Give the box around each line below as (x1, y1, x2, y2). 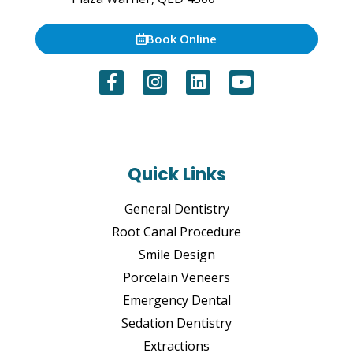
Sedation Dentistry (121, 314, 232, 332)
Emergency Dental (122, 291, 231, 309)
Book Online (147, 30, 217, 46)
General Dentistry (124, 199, 229, 217)
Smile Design (138, 245, 215, 263)
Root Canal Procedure (112, 222, 241, 240)
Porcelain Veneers (123, 268, 230, 286)
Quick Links (127, 162, 226, 187)
